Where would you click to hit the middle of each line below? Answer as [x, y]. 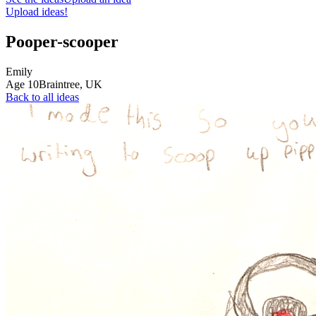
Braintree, [62, 84]
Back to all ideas [42, 97]
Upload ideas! [37, 12]
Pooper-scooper [62, 41]
